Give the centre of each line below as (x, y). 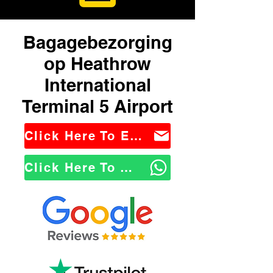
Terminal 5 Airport (97, 106)
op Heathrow (97, 64)
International (97, 85)
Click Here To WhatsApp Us (126, 168)
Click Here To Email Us (136, 136)
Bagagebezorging (97, 42)
